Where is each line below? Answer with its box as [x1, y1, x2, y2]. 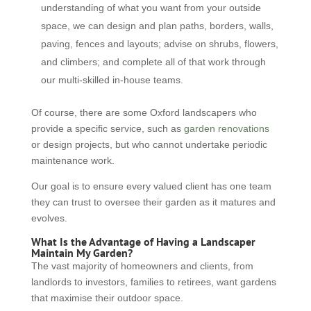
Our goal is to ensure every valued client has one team [31, 180, 271, 192]
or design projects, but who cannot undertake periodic [31, 139, 267, 150]
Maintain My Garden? [31, 246, 133, 260]
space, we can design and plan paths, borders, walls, [40, 20, 274, 31]
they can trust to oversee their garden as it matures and [31, 196, 276, 208]
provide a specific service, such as [31, 123, 184, 134]
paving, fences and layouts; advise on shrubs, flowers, [40, 38, 278, 49]
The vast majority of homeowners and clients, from [31, 260, 253, 271]
